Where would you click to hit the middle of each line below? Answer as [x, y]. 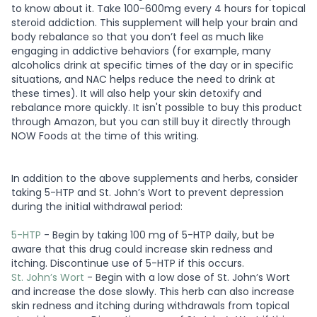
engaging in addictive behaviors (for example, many [141, 51]
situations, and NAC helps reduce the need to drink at [143, 79]
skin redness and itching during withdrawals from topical [150, 305]
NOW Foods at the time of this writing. [105, 136]
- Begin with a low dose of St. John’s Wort [187, 277]
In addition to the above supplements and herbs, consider [155, 178]
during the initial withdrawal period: [97, 206]
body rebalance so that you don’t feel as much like [138, 36]
